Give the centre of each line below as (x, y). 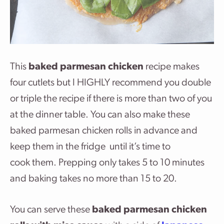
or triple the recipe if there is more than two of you (111, 99)
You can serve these (51, 210)
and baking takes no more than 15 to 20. (93, 179)
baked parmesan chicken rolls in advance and (104, 131)
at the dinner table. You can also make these (100, 115)
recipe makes (171, 67)
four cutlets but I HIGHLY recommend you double (110, 83)
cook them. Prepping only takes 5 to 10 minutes (107, 163)
